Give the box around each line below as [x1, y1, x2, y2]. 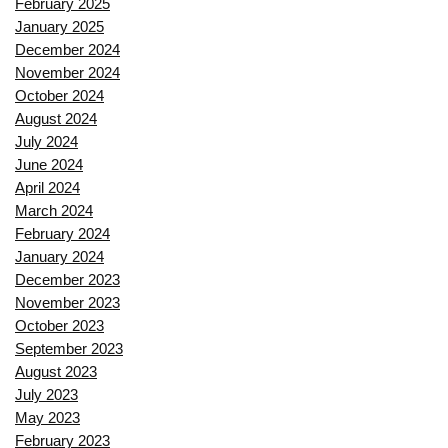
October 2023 [15, 317, 104, 335]
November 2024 [15, 64, 120, 82]
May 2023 [15, 409, 80, 427]
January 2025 [15, 18, 104, 36]
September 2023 [15, 340, 123, 358]
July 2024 [15, 133, 78, 151]
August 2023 [15, 363, 97, 381]
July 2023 [15, 386, 78, 404]
